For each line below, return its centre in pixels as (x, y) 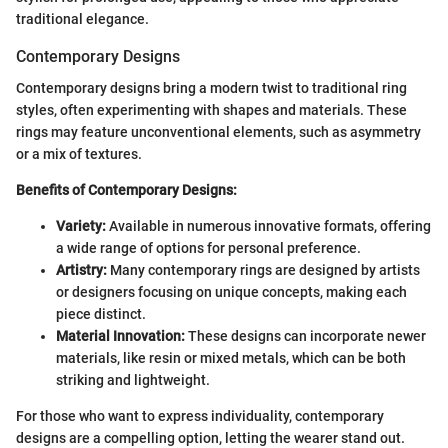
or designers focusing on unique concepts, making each (231, 292)
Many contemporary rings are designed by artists (263, 270)
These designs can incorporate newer (305, 336)
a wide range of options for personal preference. (208, 248)
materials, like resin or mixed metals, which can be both (231, 358)
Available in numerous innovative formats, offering (268, 226)
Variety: (81, 226)
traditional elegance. (82, 18)
